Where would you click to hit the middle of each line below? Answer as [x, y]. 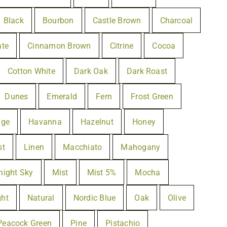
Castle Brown [117, 20]
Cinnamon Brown [59, 46]
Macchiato [83, 147]
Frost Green [152, 96]
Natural [41, 198]
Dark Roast [147, 71]
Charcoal [176, 20]
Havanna [45, 122]
